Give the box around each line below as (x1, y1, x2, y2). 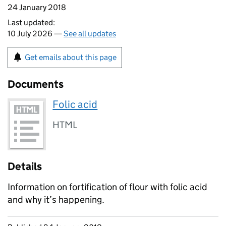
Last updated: (8, 18, 55, 27)
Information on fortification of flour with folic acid (8, 181, 207, 193)
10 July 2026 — (8, 29, 64, 38)
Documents (8, 78, 64, 91)
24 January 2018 (8, 3, 66, 12)
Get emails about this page (25, 52, 117, 62)
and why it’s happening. (8, 194, 104, 206)
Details (8, 160, 42, 174)
